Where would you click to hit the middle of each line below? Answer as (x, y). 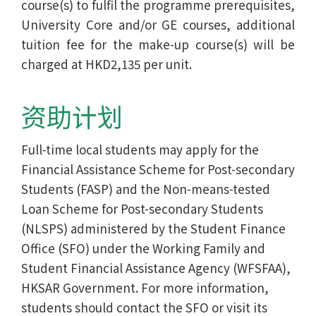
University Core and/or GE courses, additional (158, 24)
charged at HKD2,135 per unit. (107, 63)
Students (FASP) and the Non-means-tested (146, 188)
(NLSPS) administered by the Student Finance (153, 228)
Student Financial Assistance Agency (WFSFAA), (156, 267)
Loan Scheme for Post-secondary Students (142, 208)
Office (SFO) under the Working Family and (143, 248)
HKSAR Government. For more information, (145, 287)
